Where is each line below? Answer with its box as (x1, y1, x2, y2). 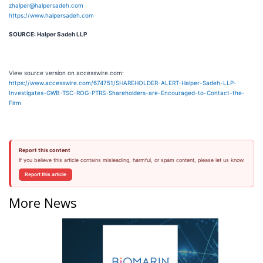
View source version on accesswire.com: (9, 69, 124, 77)
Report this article (24, 171, 66, 178)
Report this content (18, 147, 70, 154)
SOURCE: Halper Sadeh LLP (9, 31, 87, 38)
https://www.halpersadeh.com (9, 12, 94, 19)
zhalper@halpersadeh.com (9, 2, 83, 9)
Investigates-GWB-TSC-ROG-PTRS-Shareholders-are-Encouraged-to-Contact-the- (9, 89, 245, 97)
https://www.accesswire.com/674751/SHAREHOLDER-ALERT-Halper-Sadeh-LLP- (9, 79, 237, 87)
